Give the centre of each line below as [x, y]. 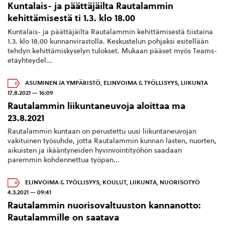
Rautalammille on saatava [63, 217]
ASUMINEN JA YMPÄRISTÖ [63, 83]
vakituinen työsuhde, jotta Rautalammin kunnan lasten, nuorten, [112, 141]
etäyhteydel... [30, 60]
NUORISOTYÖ [180, 183]
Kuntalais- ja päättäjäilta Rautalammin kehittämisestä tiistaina [110, 32]
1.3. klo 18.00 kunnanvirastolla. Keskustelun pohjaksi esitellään [108, 41]
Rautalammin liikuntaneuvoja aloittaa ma [96, 105]
